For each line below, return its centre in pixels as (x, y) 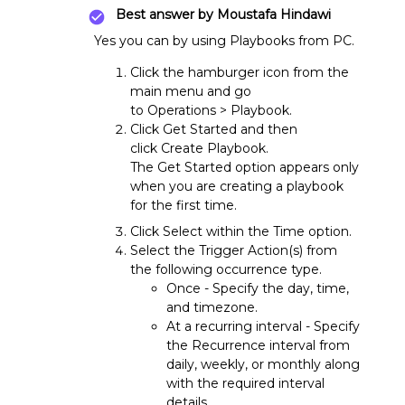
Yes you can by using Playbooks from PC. (226, 41)
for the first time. (184, 205)
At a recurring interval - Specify (263, 326)
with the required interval (245, 383)
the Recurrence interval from (258, 345)
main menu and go (191, 91)
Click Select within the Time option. (241, 231)
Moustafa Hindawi (272, 14)
